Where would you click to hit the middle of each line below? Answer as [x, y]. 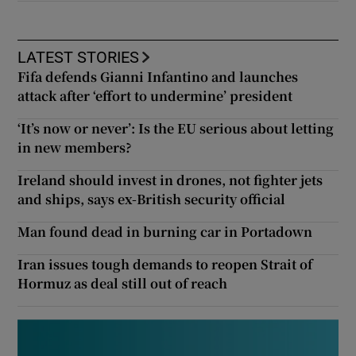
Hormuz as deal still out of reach [123, 283]
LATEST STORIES [79, 57]
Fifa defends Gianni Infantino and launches [158, 76]
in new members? [75, 147]
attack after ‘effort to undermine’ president [155, 95]
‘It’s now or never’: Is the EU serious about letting [176, 128]
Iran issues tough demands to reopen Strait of [165, 264]
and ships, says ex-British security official [152, 199]
